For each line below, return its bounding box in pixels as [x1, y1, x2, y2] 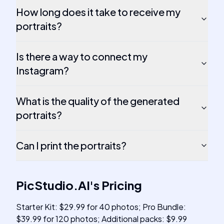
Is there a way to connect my [16, 50, 147, 62]
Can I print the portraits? [16, 139, 126, 151]
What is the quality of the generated [16, 94, 179, 107]
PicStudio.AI [16, 177, 90, 192]
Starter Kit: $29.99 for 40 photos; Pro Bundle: [16, 201, 186, 212]
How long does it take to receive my [16, 5, 180, 18]
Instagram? [16, 64, 69, 76]
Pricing [101, 177, 142, 192]
